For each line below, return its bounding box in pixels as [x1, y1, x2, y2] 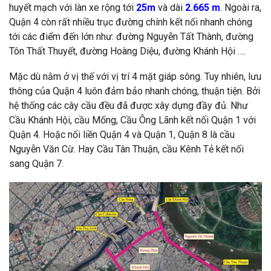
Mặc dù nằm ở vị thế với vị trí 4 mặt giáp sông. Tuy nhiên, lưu [9, 71, 261, 83]
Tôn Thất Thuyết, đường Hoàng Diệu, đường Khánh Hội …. [9, 45, 246, 57]
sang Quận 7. [9, 158, 64, 170]
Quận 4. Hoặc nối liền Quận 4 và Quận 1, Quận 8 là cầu [9, 129, 235, 141]
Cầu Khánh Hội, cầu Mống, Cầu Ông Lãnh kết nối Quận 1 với [9, 114, 256, 126]
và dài [158, 2, 185, 14]
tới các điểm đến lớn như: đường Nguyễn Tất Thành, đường [9, 31, 253, 43]
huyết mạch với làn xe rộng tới [9, 2, 136, 14]
